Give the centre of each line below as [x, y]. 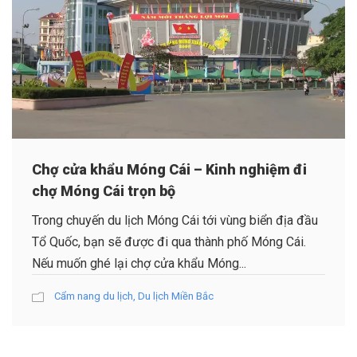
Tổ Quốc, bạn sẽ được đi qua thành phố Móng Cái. [169, 241]
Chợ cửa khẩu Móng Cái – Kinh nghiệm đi [169, 169]
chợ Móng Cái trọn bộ [104, 190]
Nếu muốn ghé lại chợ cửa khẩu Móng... [139, 263]
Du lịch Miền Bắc [176, 296]
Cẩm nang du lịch [94, 296]
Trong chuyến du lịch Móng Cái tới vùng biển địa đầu [175, 220]
